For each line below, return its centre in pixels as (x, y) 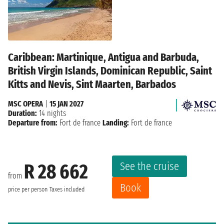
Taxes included (67, 190)
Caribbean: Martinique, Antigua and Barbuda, (103, 57)
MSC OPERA (25, 103)
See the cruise (149, 166)
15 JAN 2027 (66, 103)
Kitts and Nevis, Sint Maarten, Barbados (92, 84)
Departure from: (33, 122)
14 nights (51, 113)
